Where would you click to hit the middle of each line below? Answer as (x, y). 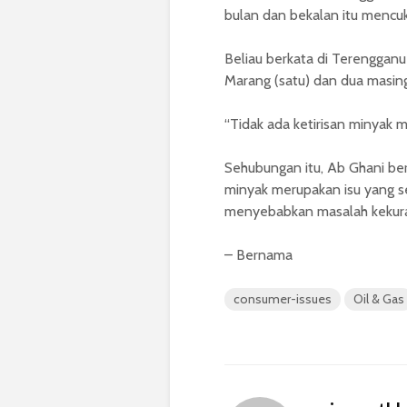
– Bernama (258, 255)
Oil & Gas (379, 299)
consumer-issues (283, 299)
